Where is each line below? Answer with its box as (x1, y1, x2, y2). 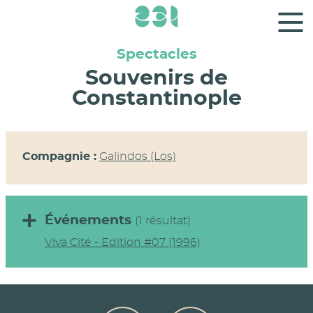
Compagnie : (22, 151, 96, 162)
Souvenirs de (85, 68, 228, 89)
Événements (45, 214, 135, 227)
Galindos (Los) (99, 151, 176, 162)
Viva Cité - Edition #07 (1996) (45, 237, 201, 248)
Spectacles (116, 48, 197, 61)
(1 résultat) (135, 215, 191, 226)
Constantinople (71, 88, 242, 109)
